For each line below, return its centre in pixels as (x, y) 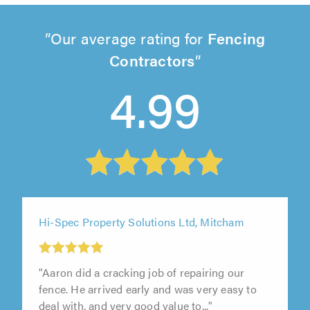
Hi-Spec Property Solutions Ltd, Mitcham (142, 222)
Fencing (236, 37)
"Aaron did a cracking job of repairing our (142, 272)
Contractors (152, 60)
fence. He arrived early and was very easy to (148, 289)
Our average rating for (129, 37)
